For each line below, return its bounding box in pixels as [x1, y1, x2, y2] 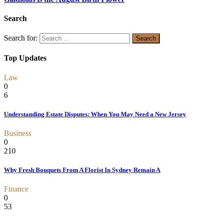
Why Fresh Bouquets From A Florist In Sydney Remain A [4, 166, 160, 174]
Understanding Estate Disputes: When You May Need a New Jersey [4, 110, 186, 118]
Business [4, 129, 31, 138]
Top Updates [4, 54, 46, 63]
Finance [4, 185, 28, 194]
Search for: [4, 34, 38, 43]
